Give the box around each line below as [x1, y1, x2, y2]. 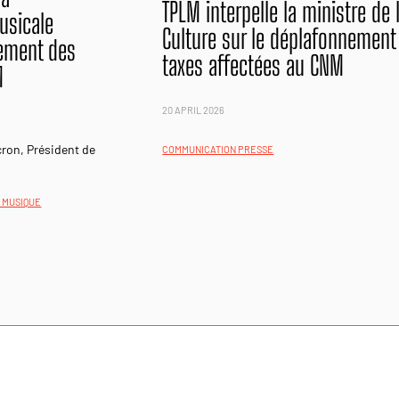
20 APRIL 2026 [162, 103, 225, 116]
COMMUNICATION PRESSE [162, 143, 274, 156]
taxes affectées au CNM [162, 48, 345, 81]
